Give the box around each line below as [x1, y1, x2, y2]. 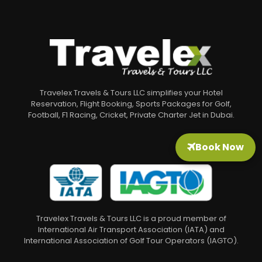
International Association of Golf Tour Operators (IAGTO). [23, 235, 239, 247]
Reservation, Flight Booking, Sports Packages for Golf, [30, 98, 232, 110]
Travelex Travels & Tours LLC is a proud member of [36, 213, 226, 225]
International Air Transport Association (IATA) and [37, 224, 225, 236]
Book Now [195, 140, 244, 154]
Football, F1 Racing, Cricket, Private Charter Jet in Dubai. [27, 109, 235, 121]
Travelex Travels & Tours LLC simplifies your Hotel [39, 87, 223, 99]
